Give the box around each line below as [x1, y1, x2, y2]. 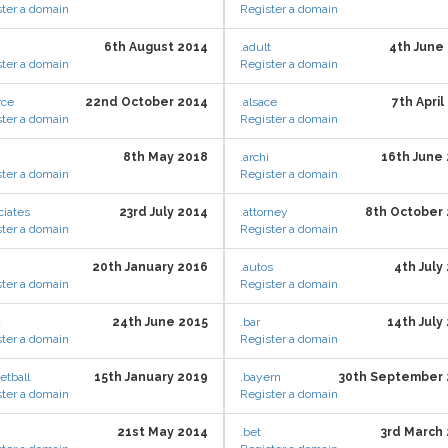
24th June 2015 [112, 315, 208, 329]
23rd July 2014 [119, 205, 208, 219]
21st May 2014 [117, 425, 208, 439]
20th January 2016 [92, 260, 208, 274]
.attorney [240, 205, 288, 219]
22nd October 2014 [85, 95, 208, 109]
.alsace [240, 95, 277, 109]
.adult [240, 40, 271, 54]
